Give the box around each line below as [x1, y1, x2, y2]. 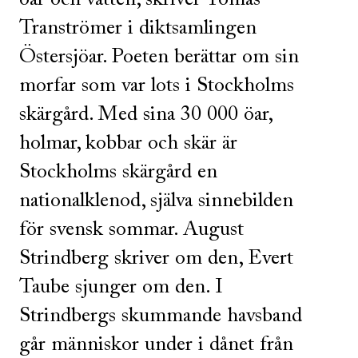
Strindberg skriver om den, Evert [19, 249, 293, 270]
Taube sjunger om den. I [19, 277, 223, 299]
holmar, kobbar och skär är [19, 133, 237, 155]
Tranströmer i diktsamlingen [19, 18, 257, 40]
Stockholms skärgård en [19, 162, 217, 184]
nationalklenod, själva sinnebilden [19, 191, 293, 213]
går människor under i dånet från [19, 335, 293, 356]
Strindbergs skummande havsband [19, 306, 302, 328]
